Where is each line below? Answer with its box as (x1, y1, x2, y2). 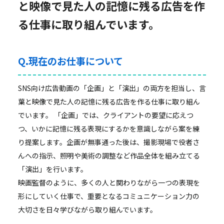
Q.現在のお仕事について (17, 54, 123, 68)
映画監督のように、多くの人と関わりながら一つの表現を (17, 177, 200, 188)
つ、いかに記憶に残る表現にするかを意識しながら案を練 (17, 123, 199, 134)
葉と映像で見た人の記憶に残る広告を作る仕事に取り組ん (17, 96, 200, 107)
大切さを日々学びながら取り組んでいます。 (17, 204, 157, 215)
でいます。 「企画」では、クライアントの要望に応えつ (17, 110, 193, 120)
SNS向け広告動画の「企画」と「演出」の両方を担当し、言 (17, 83, 206, 93)
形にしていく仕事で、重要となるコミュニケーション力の (17, 191, 199, 201)
